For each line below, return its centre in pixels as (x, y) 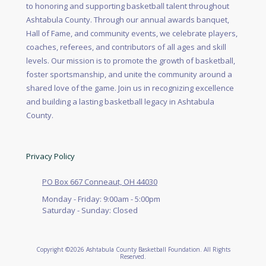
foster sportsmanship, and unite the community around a (129, 74)
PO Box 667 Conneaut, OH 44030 (100, 182)
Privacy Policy (50, 156)
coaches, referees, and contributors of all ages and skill (126, 47)
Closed (124, 210)
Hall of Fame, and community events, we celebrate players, (132, 33)
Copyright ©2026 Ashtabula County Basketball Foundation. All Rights (133, 249)
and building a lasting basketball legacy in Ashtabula (120, 102)
